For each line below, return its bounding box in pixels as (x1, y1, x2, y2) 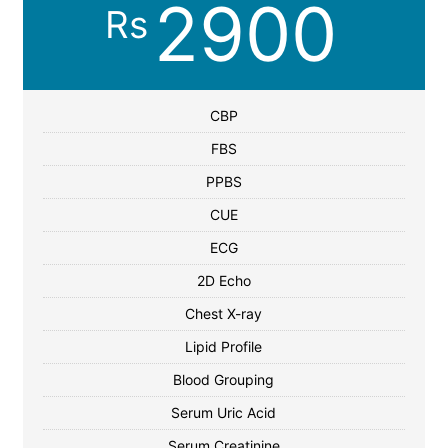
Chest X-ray (185, 305, 263, 322)
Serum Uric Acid (171, 404, 277, 421)
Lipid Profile (185, 338, 263, 355)
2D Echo (196, 272, 251, 289)
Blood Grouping (173, 371, 275, 388)
